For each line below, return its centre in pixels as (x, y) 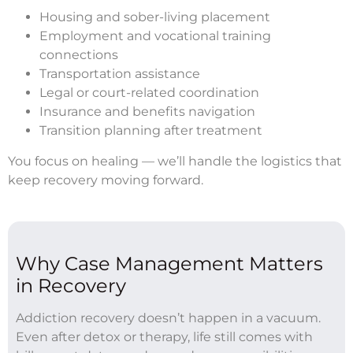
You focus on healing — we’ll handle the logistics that (175, 161)
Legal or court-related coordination (149, 92)
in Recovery (71, 285)
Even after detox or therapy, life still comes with (164, 336)
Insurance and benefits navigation (147, 111)
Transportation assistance (120, 73)
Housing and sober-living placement (155, 17)
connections (79, 54)
